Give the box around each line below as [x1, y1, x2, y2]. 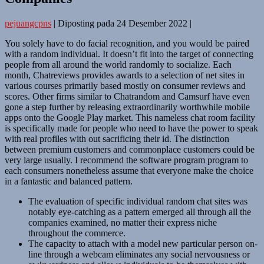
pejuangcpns [5, 18, 51, 28]
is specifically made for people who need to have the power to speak [5, 123, 258, 133]
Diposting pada [58, 18, 114, 28]
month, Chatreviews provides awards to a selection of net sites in [5, 70, 245, 80]
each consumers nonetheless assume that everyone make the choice [5, 165, 253, 176]
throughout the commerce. [28, 227, 126, 238]
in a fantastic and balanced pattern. [5, 176, 133, 186]
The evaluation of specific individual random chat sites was [28, 196, 247, 206]
